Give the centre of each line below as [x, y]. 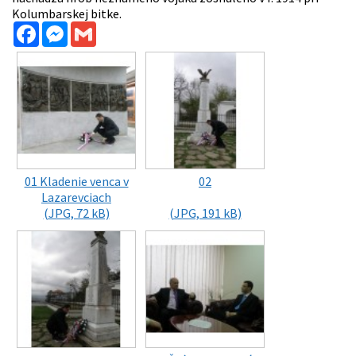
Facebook [65, 27]
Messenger [97, 27]
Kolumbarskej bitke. [67, 13]
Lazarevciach [76, 197]
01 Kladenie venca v [76, 181]
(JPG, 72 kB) [76, 213]
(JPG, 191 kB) [205, 213]
